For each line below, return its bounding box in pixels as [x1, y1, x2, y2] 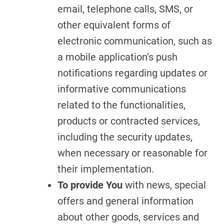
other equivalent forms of [57, 19, 170, 31]
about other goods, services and [57, 211, 199, 223]
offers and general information [57, 195, 193, 207]
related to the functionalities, [57, 99, 185, 111]
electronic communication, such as [57, 35, 212, 47]
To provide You [57, 179, 122, 191]
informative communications [57, 83, 186, 95]
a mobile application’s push [57, 51, 177, 63]
